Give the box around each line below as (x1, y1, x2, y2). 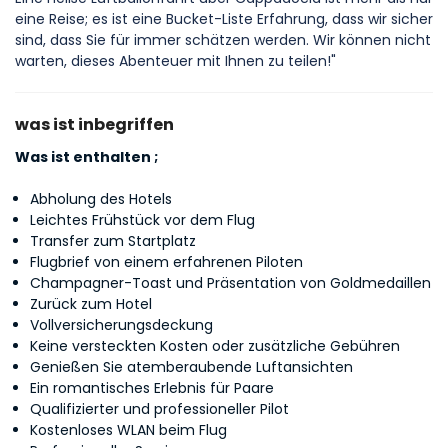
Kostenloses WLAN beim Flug (30, 420, 227, 440)
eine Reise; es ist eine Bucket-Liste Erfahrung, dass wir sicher (15, 9, 433, 29)
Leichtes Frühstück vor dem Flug (30, 210, 255, 230)
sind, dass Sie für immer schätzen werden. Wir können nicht (15, 30, 431, 50)
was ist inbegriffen (15, 113, 174, 136)
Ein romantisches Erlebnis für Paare (30, 378, 274, 398)
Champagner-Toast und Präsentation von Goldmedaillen (30, 273, 431, 293)
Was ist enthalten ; (15, 147, 158, 167)
